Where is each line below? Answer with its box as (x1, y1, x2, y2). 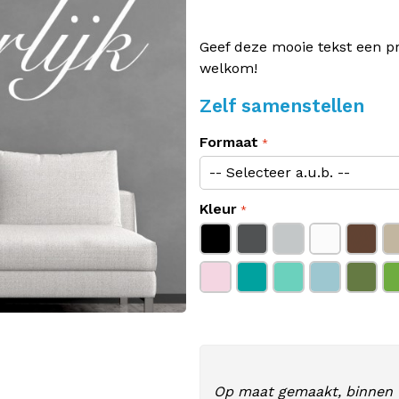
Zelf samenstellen (199, 94, 364, 117)
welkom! (199, 60, 257, 77)
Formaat (199, 134, 258, 151)
